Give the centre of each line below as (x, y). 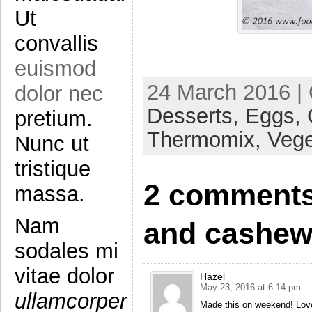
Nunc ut (52, 144)
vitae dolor (64, 276)
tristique (53, 169)
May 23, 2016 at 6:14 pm (250, 287)
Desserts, (196, 116)
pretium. (54, 119)
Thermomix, (207, 139)
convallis (56, 44)
